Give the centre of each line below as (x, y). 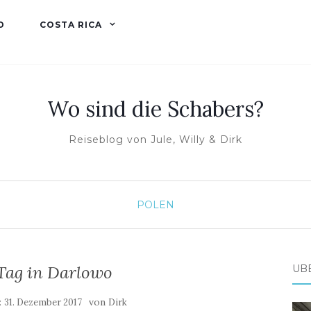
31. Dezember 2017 (43, 302)
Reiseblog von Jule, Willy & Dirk (155, 140)
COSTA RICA (71, 25)
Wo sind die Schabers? (155, 109)
